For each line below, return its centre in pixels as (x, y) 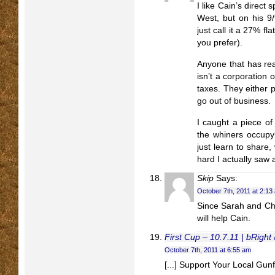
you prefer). (220, 43)
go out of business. (234, 101)
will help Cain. (224, 218)
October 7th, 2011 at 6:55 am (208, 250)
